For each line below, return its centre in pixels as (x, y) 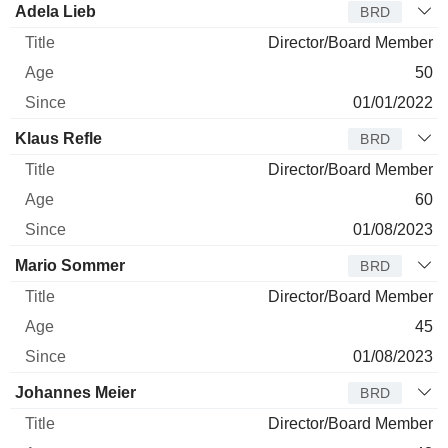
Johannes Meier (75, 392)
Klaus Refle (58, 138)
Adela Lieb (55, 11)
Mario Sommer (70, 265)
